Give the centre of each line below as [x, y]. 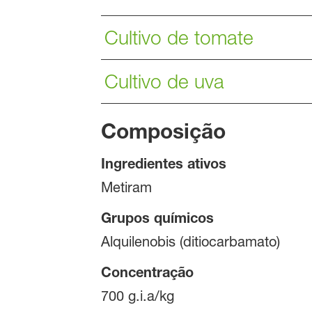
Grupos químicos [157, 218]
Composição [163, 131]
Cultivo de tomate [179, 37]
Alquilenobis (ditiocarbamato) [190, 242]
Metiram [126, 188]
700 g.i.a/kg [137, 296]
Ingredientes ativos [163, 164]
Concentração [147, 272]
